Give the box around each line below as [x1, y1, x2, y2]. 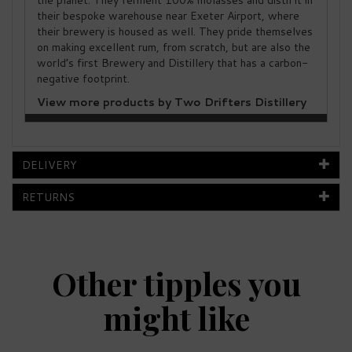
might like [102, 297, 250, 339]
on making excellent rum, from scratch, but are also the [37, 39, 310, 55]
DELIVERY [22, 157, 77, 173]
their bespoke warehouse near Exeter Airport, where [37, 8, 299, 24]
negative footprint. [37, 71, 130, 86]
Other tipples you [51, 262, 301, 304]
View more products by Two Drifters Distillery [37, 94, 306, 110]
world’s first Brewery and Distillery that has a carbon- [37, 55, 308, 71]
